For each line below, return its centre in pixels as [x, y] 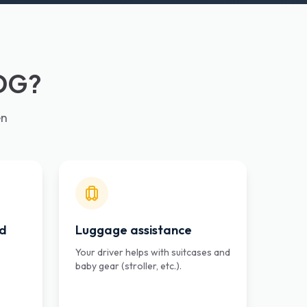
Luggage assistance [134, 230]
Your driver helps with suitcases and [153, 252]
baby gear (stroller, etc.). [128, 266]
